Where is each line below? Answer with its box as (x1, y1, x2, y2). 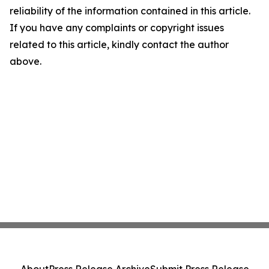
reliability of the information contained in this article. (10, 5, 250, 17)
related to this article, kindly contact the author (10, 38, 229, 51)
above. (10, 55, 41, 68)
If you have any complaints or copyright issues (10, 22, 224, 34)
